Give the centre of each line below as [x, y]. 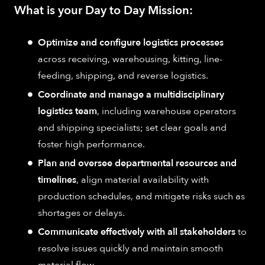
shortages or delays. [81, 213]
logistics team [67, 111]
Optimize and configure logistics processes [131, 42]
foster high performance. [91, 144]
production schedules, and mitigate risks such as [141, 196]
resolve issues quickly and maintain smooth [130, 248]
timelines [57, 180]
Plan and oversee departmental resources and [137, 163]
